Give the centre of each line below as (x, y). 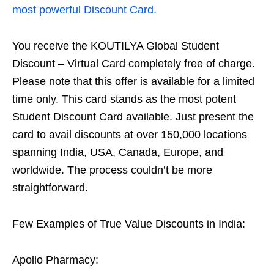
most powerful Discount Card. (84, 10)
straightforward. (50, 188)
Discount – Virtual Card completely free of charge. (134, 64)
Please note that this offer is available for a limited (133, 81)
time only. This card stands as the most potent (124, 99)
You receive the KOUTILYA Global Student (116, 46)
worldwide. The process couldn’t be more (112, 170)
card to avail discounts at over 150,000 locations (130, 135)
